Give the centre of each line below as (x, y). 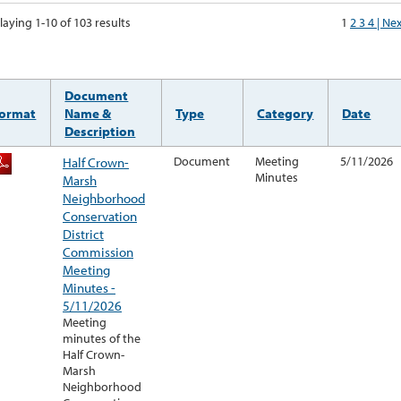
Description (100, 131)
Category (286, 113)
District (83, 234)
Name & (88, 113)
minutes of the (102, 339)
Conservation (100, 216)
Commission (98, 252)
